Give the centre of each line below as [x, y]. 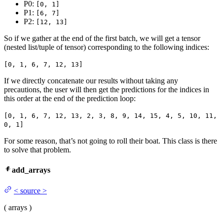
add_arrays [31, 170]
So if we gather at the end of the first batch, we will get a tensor [102, 38]
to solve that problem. [37, 150]
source [30, 190]
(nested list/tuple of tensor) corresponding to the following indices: [107, 47]
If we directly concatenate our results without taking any [91, 81]
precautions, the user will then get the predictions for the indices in [107, 90]
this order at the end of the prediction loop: [70, 99]
